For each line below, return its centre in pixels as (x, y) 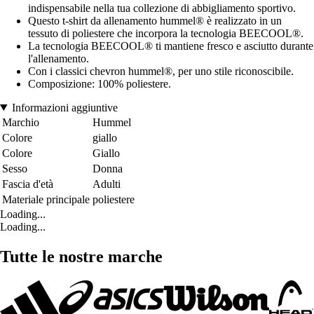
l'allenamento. (59, 58)
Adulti (107, 184)
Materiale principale (46, 199)
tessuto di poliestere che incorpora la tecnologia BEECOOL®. (166, 33)
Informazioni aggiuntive (64, 107)
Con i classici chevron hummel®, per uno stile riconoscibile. (161, 71)
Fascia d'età (28, 184)
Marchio (21, 122)
